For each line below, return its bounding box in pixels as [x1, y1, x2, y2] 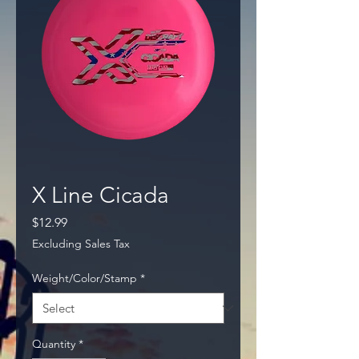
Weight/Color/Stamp [32, 271, 137, 286]
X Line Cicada [32, 182, 169, 209]
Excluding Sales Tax [32, 236, 130, 252]
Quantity [32, 337, 75, 352]
